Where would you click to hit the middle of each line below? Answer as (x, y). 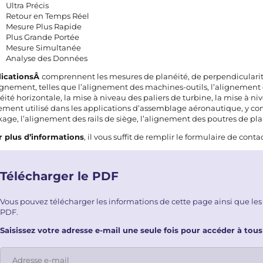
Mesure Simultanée (44, 47)
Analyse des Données (47, 58)
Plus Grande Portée (43, 37)
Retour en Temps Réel (48, 16)
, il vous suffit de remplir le (135, 137)
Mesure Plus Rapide (44, 26)
